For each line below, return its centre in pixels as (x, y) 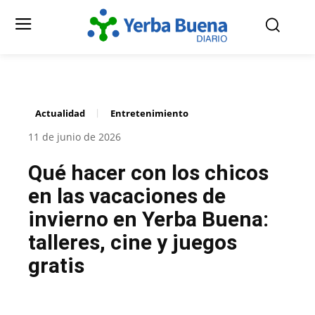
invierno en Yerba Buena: (148, 219)
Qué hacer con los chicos (148, 173)
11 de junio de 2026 (75, 137)
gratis (56, 266)
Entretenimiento (149, 114)
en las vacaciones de (127, 196)
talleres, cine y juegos (133, 243)
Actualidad (60, 114)
